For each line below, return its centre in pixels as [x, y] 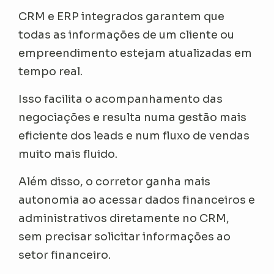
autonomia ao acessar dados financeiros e [137, 200]
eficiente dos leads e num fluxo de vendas [134, 136]
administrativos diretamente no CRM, [124, 219]
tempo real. [51, 72]
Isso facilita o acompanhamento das [121, 99]
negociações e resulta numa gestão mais [133, 118]
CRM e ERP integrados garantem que [122, 17]
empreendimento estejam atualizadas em [135, 54]
